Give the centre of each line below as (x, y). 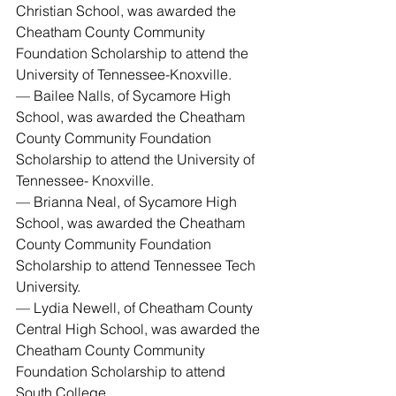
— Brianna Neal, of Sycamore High (128, 202)
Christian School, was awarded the (128, 11)
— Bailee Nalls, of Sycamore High (125, 95)
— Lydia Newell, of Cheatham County (136, 308)
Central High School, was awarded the (140, 329)
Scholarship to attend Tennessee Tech (137, 265)
